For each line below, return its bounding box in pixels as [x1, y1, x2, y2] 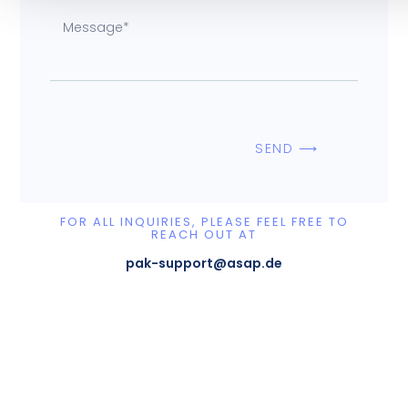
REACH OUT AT [151, 223, 257, 241]
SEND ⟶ [255, 138, 319, 157]
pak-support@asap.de [126, 252, 282, 271]
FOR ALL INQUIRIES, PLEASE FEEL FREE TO [59, 210, 349, 229]
